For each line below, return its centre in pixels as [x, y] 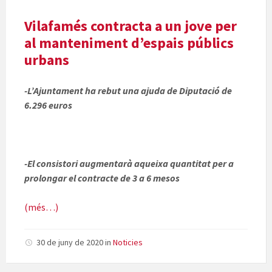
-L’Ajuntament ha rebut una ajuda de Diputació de [128, 91]
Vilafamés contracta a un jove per [131, 26]
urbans [47, 60]
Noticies [128, 243]
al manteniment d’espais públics [129, 43]
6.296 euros [48, 105]
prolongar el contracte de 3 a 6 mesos [102, 178]
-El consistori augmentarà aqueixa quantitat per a [129, 164]
